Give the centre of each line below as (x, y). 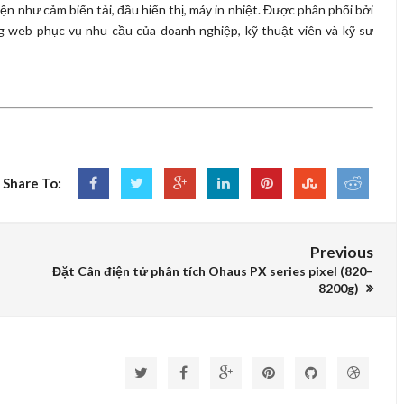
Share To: (32, 183)
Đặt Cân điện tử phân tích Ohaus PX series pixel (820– (213, 271)
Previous (342, 252)
